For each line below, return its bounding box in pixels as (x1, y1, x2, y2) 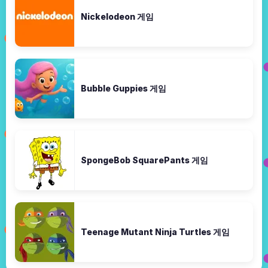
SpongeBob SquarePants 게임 (81, 154, 208, 165)
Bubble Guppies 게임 (81, 83, 166, 93)
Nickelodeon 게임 (81, 11, 154, 22)
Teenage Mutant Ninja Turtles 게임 (81, 226, 230, 237)
